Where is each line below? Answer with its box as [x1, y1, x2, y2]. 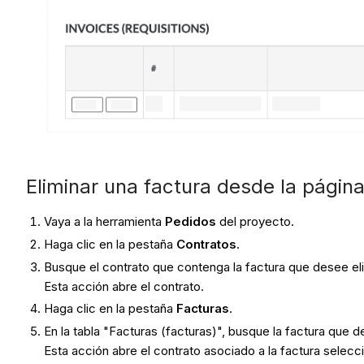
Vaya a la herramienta [44, 214, 166, 230]
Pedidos [165, 214, 217, 230]
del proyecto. [216, 214, 298, 230]
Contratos [176, 236, 237, 252]
